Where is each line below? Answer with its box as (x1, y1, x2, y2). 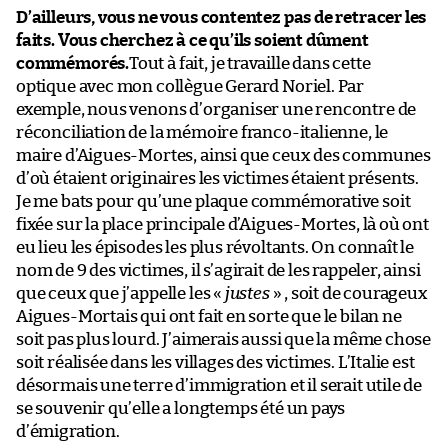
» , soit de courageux (269, 284, 428, 302)
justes (224, 284, 270, 302)
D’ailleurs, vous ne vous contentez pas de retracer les (16, 8, 427, 26)
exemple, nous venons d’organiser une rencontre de (16, 100, 417, 118)
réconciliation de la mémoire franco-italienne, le (16, 123, 389, 141)
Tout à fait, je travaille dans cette (129, 54, 371, 72)
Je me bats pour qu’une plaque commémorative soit (16, 192, 411, 210)
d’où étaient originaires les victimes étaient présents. (16, 169, 420, 187)
